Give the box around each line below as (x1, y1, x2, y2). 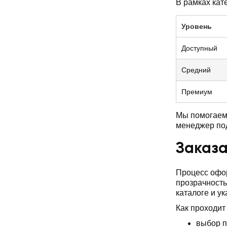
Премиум (181, 87, 212, 96)
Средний (181, 65, 211, 74)
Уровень (181, 22, 212, 30)
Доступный (181, 44, 217, 52)
